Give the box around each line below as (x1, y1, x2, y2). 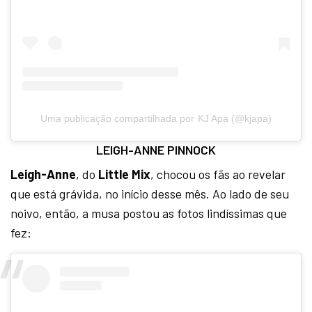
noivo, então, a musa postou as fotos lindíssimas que (10, 205, 288, 221)
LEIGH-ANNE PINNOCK (96, 142, 216, 158)
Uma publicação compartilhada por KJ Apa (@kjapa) (40, 113, 272, 125)
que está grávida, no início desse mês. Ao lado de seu (10, 186, 290, 202)
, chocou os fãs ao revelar (150, 166, 286, 182)
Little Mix (95, 166, 151, 182)
